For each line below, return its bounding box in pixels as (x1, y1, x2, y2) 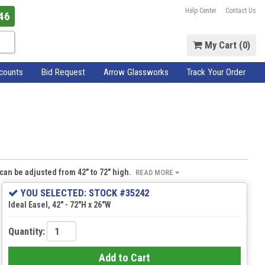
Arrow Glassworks (103, 66, 169, 77)
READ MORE (135, 167, 175, 177)
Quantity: (8, 225, 45, 237)
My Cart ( (202, 39, 243, 51)
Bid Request (41, 66, 85, 77)
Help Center (185, 7, 217, 15)
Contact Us (225, 7, 256, 15)
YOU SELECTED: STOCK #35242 (18, 187, 149, 199)
